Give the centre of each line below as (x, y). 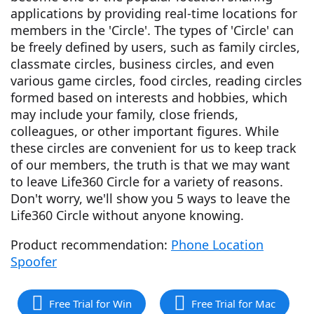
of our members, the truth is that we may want (150, 165)
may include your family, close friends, (124, 114)
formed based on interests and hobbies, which (149, 97)
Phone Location (217, 245)
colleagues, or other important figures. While (145, 131)
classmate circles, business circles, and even (142, 64)
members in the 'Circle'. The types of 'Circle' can (152, 30)
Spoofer (34, 261)
